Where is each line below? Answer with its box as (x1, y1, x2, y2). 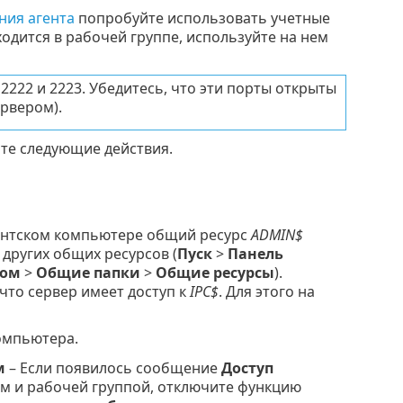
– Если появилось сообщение (4, 358, 221, 379)
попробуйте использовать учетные (74, 8, 330, 29)
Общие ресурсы (155, 263, 274, 283)
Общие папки (35, 263, 140, 283)
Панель (227, 244, 283, 264)
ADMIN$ (250, 225, 303, 246)
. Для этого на (218, 282, 315, 302)
